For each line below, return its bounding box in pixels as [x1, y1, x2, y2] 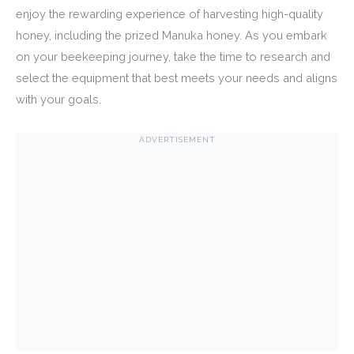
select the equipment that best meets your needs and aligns [16, 70, 337, 85]
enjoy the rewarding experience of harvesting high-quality [16, 6, 323, 21]
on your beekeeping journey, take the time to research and [16, 49, 330, 63]
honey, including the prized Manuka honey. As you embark [16, 28, 327, 42]
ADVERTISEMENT [138, 135, 216, 145]
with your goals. [16, 92, 101, 106]
